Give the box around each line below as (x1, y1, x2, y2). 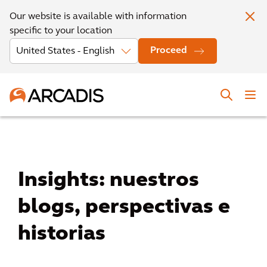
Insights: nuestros (18, 170, 199, 191)
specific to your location (10, 26, 112, 36)
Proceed (150, 46, 187, 55)
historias (18, 224, 105, 245)
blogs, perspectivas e (18, 197, 230, 218)
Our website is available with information (10, 12, 187, 21)
